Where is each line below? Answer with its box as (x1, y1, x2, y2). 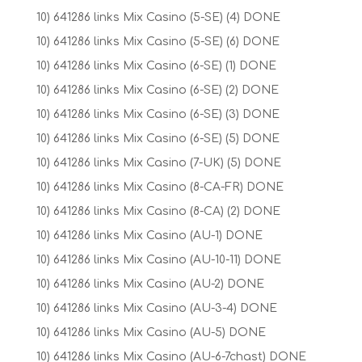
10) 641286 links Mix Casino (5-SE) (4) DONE (36, 11, 280, 23)
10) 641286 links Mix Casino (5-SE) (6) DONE (36, 36, 280, 48)
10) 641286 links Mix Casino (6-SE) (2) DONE (36, 84, 279, 96)
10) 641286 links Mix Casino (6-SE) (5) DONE (36, 133, 280, 145)
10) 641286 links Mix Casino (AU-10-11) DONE (36, 254, 281, 266)
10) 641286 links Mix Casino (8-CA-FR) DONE (36, 181, 284, 193)
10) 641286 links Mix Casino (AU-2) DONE (36, 278, 264, 290)
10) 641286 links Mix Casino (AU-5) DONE (36, 326, 266, 339)
